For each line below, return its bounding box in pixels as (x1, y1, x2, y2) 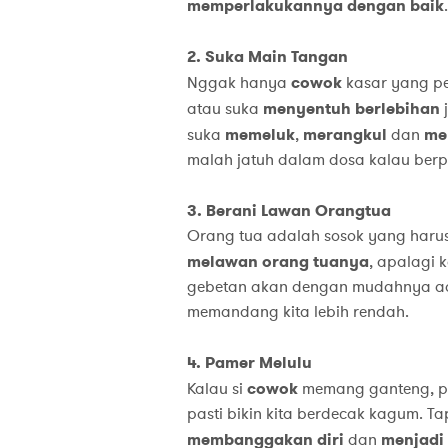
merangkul (302, 124, 387, 146)
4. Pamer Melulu (186, 352, 312, 374)
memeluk (224, 124, 295, 146)
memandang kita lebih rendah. (186, 301, 409, 324)
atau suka (186, 98, 263, 121)
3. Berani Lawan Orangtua (186, 200, 391, 222)
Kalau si (186, 378, 247, 401)
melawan (186, 251, 258, 273)
